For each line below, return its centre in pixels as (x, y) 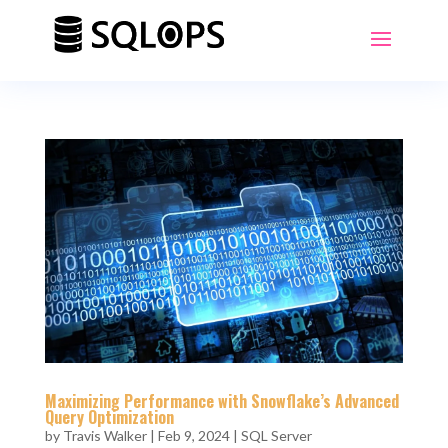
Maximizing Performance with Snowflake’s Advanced (221, 400)
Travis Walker (104, 435)
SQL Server (276, 435)
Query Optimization (111, 416)
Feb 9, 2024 (193, 435)
